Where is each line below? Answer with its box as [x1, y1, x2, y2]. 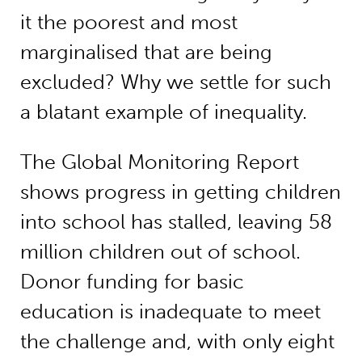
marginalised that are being [19, 40, 272, 65]
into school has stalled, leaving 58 [19, 209, 332, 234]
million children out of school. [19, 239, 301, 263]
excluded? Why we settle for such [19, 70, 331, 95]
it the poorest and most [19, 11, 238, 35]
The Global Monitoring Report [19, 149, 299, 174]
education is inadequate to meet [19, 299, 321, 323]
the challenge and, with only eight [19, 329, 335, 353]
